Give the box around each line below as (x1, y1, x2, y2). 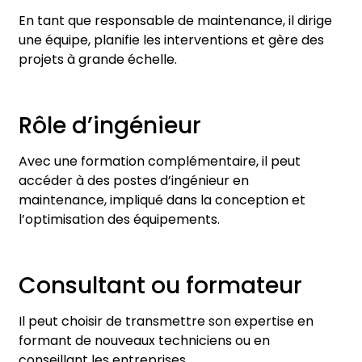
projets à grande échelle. (19, 50, 177, 69)
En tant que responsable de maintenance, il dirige (19, 11, 332, 31)
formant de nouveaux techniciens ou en (19, 330, 270, 350)
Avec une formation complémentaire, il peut (19, 151, 301, 170)
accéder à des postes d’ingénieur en (19, 170, 249, 190)
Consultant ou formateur (19, 269, 302, 301)
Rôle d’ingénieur (19, 109, 201, 141)
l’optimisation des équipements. (19, 209, 220, 229)
